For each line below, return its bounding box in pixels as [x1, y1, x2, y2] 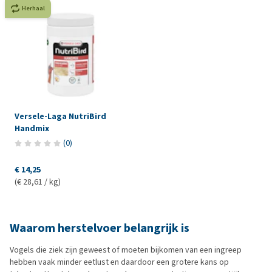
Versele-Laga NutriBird [15, 110, 106, 122]
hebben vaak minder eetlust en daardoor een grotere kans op [10, 256, 229, 268]
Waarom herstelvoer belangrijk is [10, 219, 189, 236]
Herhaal [22, 4, 45, 12]
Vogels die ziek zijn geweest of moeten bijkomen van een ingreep [10, 243, 242, 256]
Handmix [15, 122, 49, 134]
